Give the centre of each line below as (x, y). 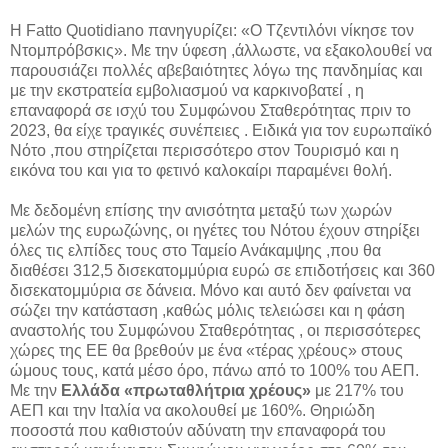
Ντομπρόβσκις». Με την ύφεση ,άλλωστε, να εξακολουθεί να (221, 51)
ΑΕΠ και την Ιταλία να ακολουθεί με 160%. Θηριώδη (192, 411)
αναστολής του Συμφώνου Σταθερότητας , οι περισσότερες (215, 331)
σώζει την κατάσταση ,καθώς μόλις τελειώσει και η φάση (207, 311)
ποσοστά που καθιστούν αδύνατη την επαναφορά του (198, 431)
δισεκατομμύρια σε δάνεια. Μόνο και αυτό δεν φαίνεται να (210, 291)
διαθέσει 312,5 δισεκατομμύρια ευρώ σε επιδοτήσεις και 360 (222, 271)
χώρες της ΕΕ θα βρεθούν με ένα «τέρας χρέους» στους (206, 351)
